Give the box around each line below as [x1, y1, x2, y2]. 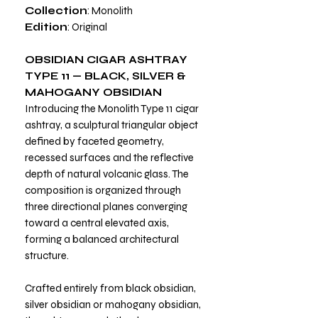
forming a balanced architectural [25, 232, 179, 246]
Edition [25, 20, 67, 33]
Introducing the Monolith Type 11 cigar [25, 102, 199, 115]
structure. [25, 248, 69, 262]
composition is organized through [25, 183, 181, 197]
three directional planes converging [25, 199, 187, 213]
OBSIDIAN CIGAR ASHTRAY [25, 53, 187, 66]
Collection [25, 4, 87, 17]
